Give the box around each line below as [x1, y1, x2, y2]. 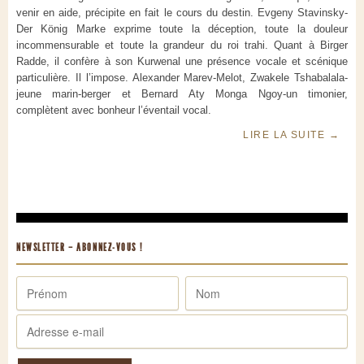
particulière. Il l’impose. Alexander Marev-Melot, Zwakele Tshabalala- [16, 71, 348, 84]
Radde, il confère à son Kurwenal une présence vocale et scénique [16, 55, 348, 68]
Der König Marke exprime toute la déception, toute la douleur [16, 23, 348, 36]
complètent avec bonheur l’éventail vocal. [16, 104, 211, 117]
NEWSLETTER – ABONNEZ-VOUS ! [16, 241, 143, 254]
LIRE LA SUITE [243, 129, 329, 141]
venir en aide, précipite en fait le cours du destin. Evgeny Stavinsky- [16, 6, 348, 19]
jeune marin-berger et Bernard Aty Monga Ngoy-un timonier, [16, 88, 348, 101]
